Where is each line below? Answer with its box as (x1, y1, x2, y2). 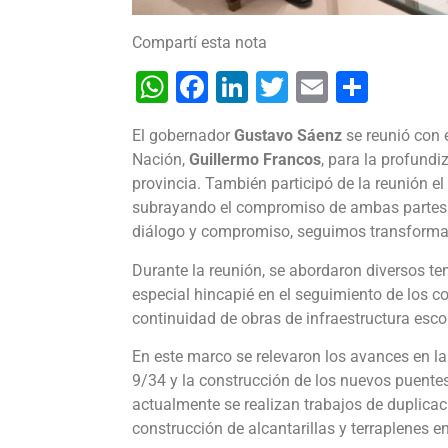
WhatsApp (168, 68, 315, 107)
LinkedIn (248, 68, 369, 107)
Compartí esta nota (132, 33, 267, 53)
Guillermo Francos (189, 150, 321, 170)
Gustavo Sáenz (234, 126, 342, 146)
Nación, (132, 150, 189, 170)
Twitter (288, 68, 386, 107)
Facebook (208, 68, 346, 107)
